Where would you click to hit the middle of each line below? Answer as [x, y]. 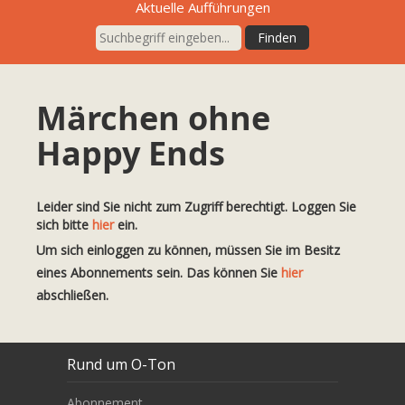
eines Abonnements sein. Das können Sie [159, 272]
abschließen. [72, 295]
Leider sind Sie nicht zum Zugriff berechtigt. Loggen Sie [196, 206]
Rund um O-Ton [121, 365]
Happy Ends [131, 153]
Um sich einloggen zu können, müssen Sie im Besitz [188, 250]
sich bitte [64, 224]
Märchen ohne [153, 118]
